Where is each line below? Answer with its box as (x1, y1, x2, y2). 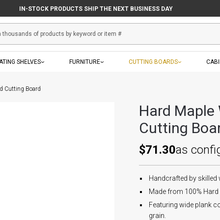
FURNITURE (69, 58, 100, 65)
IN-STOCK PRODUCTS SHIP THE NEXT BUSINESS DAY (19, 5, 173, 12)
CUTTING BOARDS (129, 58, 178, 65)
